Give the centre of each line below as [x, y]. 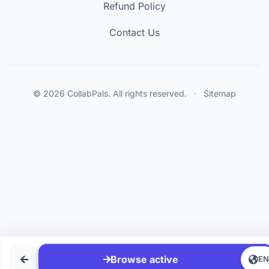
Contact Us [134, 32]
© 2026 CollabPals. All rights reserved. [111, 93]
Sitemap [220, 93]
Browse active [144, 259]
